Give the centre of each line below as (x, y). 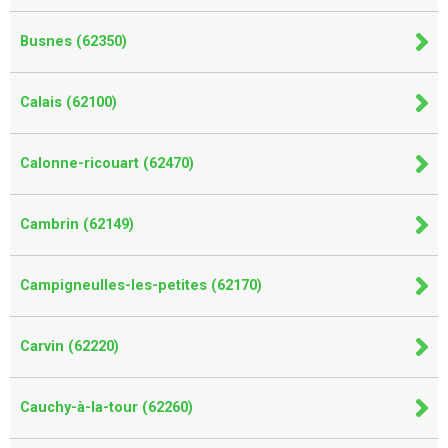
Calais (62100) (68, 102)
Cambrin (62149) (77, 224)
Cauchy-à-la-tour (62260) (106, 407)
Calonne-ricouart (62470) (107, 163)
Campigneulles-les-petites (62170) (141, 285)
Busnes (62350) (73, 41)
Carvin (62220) (69, 346)
